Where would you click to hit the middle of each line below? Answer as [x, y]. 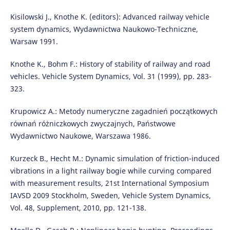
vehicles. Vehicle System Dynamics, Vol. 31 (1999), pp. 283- [111, 76]
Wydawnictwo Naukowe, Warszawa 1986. [80, 136]
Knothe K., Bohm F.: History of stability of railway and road [110, 64]
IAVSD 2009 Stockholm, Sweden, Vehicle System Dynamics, [110, 196]
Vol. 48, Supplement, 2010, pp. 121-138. [78, 208]
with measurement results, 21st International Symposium [109, 183]
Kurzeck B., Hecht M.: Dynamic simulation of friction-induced [115, 159]
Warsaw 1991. [34, 42]
